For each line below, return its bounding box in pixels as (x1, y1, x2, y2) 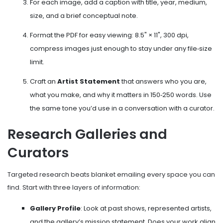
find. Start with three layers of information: (7, 183, 140, 193)
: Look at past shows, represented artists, (81, 204, 212, 214)
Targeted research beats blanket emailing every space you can (7, 170, 215, 180)
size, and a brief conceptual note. (30, 10, 138, 20)
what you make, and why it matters (30, 90, 142, 100)
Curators (7, 143, 69, 162)
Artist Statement (57, 76, 120, 86)
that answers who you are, (121, 76, 207, 86)
